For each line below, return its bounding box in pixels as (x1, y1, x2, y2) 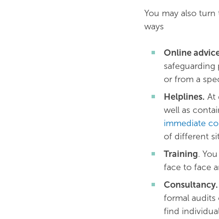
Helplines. (164, 91, 205, 102)
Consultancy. (164, 179, 218, 190)
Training (164, 149, 198, 159)
